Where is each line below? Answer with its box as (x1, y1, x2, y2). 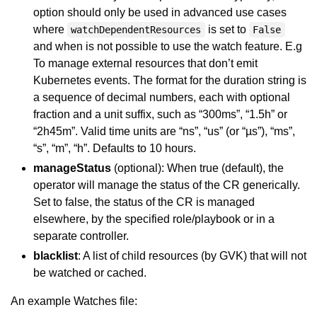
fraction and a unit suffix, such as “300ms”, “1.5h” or (33, 108, 287, 120)
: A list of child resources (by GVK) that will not (78, 250, 306, 262)
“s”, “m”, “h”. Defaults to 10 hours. (33, 142, 196, 154)
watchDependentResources (71, 24, 202, 35)
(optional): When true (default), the (111, 162, 284, 174)
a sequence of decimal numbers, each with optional (33, 91, 290, 103)
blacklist (33, 250, 78, 262)
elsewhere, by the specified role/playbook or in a (33, 213, 275, 225)
